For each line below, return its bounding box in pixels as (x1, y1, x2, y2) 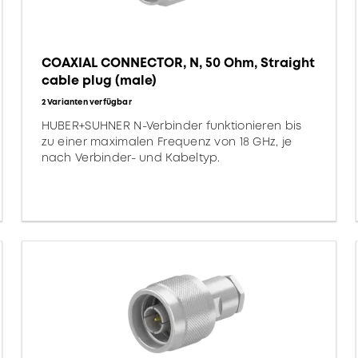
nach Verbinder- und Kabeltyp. (41, 149, 221, 165)
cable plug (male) (41, 71, 157, 89)
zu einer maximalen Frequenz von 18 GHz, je (41, 133, 292, 149)
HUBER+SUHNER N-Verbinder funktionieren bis (41, 117, 302, 133)
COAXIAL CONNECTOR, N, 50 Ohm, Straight (41, 54, 315, 72)
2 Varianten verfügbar (41, 96, 132, 108)
